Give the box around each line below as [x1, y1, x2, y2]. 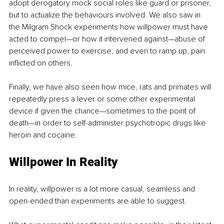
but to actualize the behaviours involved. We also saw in [9, 10, 202, 20]
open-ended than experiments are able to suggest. [9, 196, 188, 206]
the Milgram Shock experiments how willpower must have [9, 22, 210, 32]
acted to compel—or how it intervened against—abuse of [9, 34, 207, 44]
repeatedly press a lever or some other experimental [9, 94, 197, 104]
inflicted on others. [9, 58, 72, 68]
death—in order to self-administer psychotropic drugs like [9, 118, 208, 128]
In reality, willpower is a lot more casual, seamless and [9, 184, 197, 194]
